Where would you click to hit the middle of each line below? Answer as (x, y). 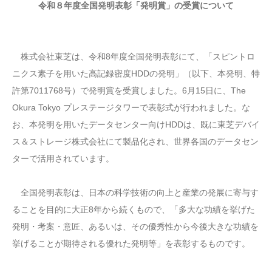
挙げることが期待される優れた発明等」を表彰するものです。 (131, 243)
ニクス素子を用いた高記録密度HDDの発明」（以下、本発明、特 (136, 73)
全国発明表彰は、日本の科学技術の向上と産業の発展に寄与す (135, 192)
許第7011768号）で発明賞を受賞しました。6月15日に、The (129, 90)
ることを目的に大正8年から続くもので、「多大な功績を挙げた (134, 209)
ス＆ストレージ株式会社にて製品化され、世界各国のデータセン (135, 141)
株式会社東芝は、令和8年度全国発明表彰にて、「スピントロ (134, 56)
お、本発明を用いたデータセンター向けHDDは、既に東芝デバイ (136, 124)
